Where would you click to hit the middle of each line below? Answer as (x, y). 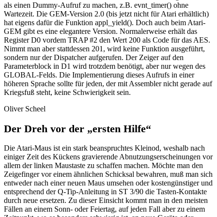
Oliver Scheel (25, 109)
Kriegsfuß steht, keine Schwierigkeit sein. (67, 93)
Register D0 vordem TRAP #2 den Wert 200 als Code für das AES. (107, 40)
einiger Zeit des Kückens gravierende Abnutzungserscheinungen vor (108, 157)
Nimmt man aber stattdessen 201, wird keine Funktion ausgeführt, (104, 49)
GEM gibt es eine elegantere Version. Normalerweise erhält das (101, 31)
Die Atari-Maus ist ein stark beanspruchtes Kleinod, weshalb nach (104, 148)
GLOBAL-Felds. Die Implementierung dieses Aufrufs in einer (99, 75)
